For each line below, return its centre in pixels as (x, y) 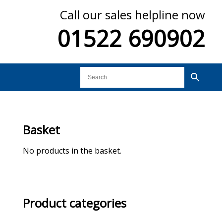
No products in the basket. (72, 151)
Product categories (74, 203)
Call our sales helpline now (133, 15)
